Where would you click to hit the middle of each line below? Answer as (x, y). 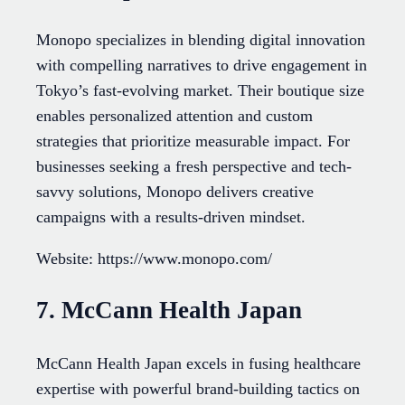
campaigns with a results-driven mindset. (171, 217)
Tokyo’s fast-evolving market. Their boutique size (200, 91)
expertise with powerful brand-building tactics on (198, 388)
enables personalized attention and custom (174, 116)
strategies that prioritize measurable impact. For (193, 141)
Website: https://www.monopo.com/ (154, 259)
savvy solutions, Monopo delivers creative (175, 192)
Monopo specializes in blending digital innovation (201, 40)
